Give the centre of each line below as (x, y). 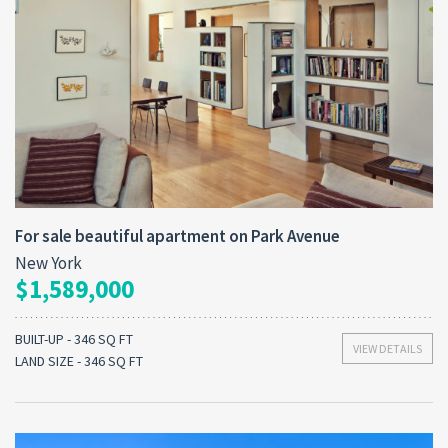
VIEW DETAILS (387, 348)
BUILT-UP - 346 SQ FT (74, 338)
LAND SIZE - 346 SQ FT (79, 360)
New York (48, 262)
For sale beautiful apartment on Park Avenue (177, 235)
